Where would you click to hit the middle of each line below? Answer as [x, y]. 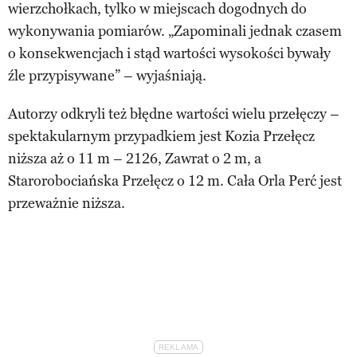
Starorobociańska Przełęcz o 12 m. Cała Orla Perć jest [175, 180]
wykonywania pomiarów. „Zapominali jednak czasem [175, 31]
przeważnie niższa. [67, 203]
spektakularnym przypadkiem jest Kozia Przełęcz [161, 136]
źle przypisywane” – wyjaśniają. [107, 75]
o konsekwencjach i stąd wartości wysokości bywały [169, 53]
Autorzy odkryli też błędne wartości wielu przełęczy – [174, 114]
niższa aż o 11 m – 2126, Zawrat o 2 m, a [135, 158]
